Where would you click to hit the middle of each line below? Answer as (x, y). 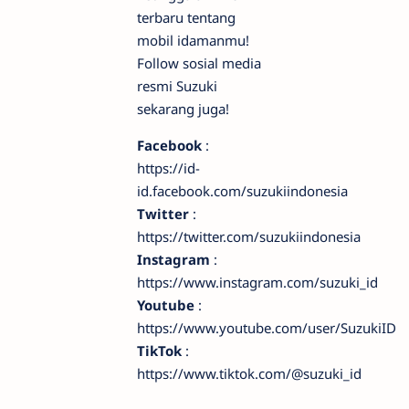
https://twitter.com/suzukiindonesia (249, 236)
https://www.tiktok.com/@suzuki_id (249, 373)
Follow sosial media (199, 63)
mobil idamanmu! (193, 40)
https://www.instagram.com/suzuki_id (257, 282)
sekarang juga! (183, 108)
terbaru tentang (186, 17)
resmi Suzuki (177, 85)
